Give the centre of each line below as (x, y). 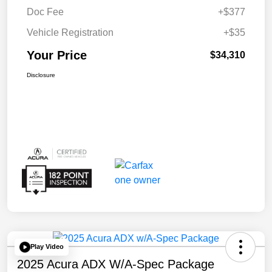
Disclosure (41, 75)
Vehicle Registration (70, 32)
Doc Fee (45, 12)
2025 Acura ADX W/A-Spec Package (116, 264)
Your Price (57, 55)
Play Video (47, 247)
